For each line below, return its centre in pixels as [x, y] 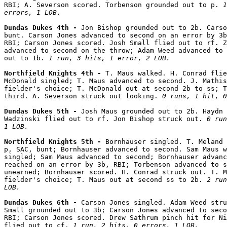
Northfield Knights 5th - [55, 142]
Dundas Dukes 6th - [43, 203]
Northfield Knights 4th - [55, 73]
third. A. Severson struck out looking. [83, 96]
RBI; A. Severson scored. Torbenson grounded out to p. [113, 5]
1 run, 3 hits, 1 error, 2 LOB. [109, 58]
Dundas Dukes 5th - [43, 111]
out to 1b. [26, 58]
